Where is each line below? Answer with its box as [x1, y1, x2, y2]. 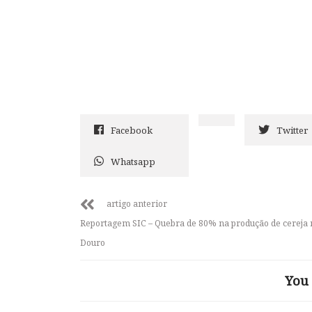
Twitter [276, 124, 308, 136]
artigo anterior [107, 198, 167, 210]
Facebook [111, 124, 153, 136]
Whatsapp [111, 155, 155, 168]
